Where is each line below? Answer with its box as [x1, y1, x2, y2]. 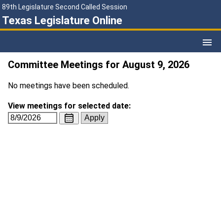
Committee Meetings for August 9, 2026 [8, 59, 189, 71]
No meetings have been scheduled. [8, 81, 129, 91]
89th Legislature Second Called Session [2, 3, 127, 11]
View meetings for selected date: [8, 101, 131, 110]
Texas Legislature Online [2, 14, 122, 27]
